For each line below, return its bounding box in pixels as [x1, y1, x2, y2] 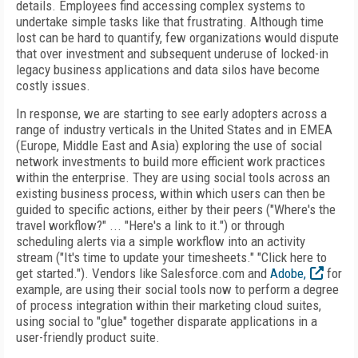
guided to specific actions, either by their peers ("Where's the [16, 201, 336, 217]
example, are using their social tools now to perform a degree [16, 281, 339, 297]
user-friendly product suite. [16, 329, 160, 345]
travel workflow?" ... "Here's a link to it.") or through [16, 217, 284, 233]
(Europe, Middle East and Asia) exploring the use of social [16, 137, 322, 153]
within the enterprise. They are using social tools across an [16, 169, 330, 185]
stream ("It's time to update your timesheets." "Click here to [16, 249, 327, 265]
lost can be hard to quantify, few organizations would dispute [16, 30, 339, 46]
